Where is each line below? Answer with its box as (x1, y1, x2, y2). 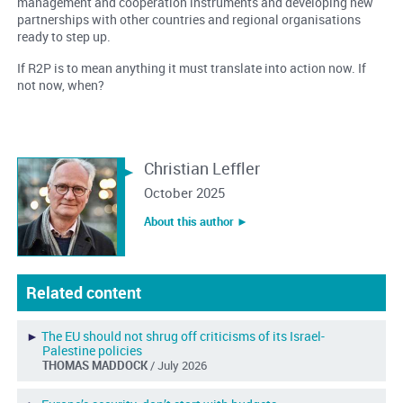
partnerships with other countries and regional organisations (16, 10, 361, 28)
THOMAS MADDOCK (41, 356, 150, 373)
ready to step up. (16, 27, 111, 45)
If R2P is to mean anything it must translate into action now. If (16, 58, 366, 76)
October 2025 (143, 183, 225, 201)
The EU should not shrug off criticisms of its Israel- (40, 327, 325, 345)
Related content (25, 281, 141, 303)
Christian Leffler (143, 157, 260, 179)
